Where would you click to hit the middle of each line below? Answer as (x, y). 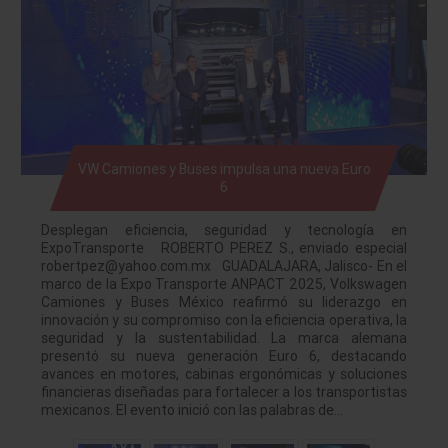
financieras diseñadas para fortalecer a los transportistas (224, 392)
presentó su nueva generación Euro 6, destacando (224, 356)
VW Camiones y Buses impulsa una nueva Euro (224, 169)
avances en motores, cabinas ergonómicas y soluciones (224, 374)
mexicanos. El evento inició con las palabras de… (192, 410)
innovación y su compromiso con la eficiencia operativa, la (224, 320)
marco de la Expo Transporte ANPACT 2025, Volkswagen (224, 284)
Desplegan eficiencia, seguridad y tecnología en (224, 230)
